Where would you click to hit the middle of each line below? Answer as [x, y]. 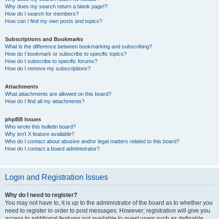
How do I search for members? [42, 14]
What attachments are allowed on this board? [58, 94]
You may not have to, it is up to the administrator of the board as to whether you [109, 203]
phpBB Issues [23, 119]
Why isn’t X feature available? [40, 134]
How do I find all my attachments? [45, 101]
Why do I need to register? [41, 195]
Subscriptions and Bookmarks [44, 39]
